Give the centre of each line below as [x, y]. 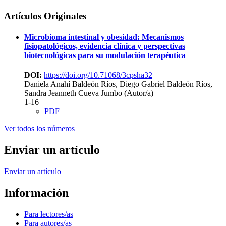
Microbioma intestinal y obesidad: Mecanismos [104, 37]
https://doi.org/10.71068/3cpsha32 [98, 75]
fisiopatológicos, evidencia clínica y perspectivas [105, 46]
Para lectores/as [49, 214]
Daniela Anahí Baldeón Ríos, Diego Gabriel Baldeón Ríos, [118, 84]
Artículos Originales [45, 16]
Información [36, 192]
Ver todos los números [39, 128]
